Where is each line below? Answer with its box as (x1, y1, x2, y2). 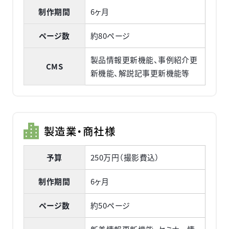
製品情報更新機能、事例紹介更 (90, 54, 198, 65)
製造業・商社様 (43, 123, 116, 139)
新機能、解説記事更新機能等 (90, 67, 190, 79)
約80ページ (90, 30, 130, 41)
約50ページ (90, 200, 130, 211)
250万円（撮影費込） (90, 152, 160, 163)
